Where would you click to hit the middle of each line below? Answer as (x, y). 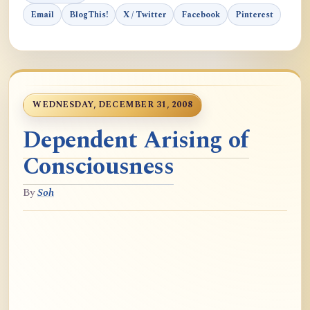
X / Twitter (145, 15)
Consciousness (99, 167)
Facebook (201, 15)
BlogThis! (89, 15)
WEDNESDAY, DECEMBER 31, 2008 (113, 105)
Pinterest (254, 15)
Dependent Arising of (136, 140)
